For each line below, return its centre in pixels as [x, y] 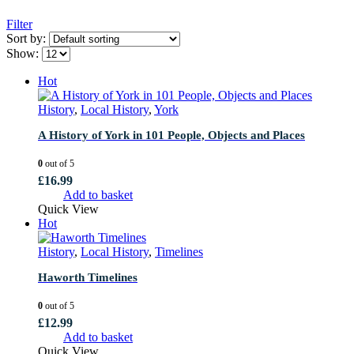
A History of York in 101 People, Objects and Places [171, 135]
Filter [19, 24]
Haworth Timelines [88, 277]
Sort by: [28, 38]
